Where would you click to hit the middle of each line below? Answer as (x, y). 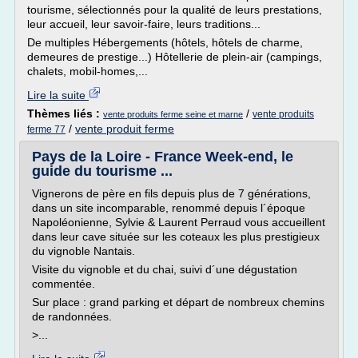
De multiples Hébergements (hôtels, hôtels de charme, (165, 42)
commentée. (64, 284)
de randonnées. (72, 316)
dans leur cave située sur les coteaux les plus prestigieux (176, 237)
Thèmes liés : (65, 113)
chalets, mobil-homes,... (88, 71)
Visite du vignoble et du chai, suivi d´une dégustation (165, 269)
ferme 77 (46, 129)
